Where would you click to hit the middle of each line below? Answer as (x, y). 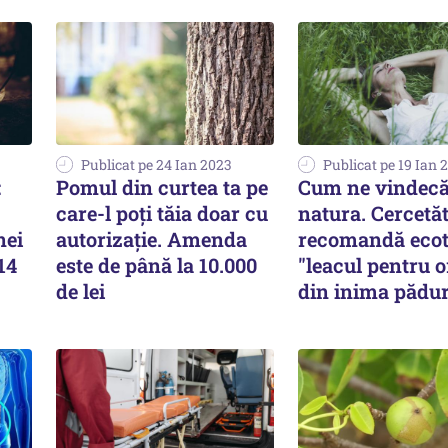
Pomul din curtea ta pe (162, 186)
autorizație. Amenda (151, 238)
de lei (80, 290)
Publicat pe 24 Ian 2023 (156, 164)
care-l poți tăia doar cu (162, 212)
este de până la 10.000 (156, 264)
